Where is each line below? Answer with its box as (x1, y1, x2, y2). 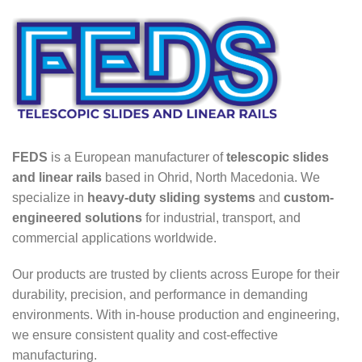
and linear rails (12, 170, 102, 184)
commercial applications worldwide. (12, 230, 217, 245)
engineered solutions (12, 210, 142, 225)
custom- (284, 190, 334, 204)
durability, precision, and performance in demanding (12, 287, 308, 301)
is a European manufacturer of (48, 149, 226, 164)
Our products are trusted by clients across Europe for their (12, 267, 339, 281)
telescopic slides (226, 149, 329, 164)
